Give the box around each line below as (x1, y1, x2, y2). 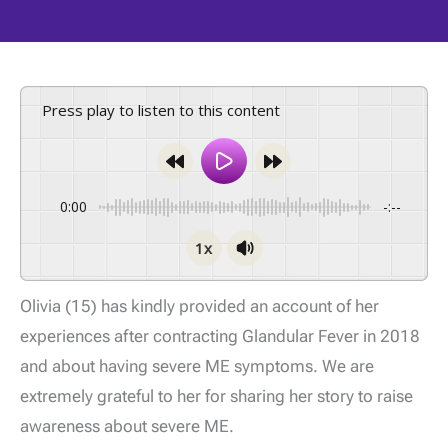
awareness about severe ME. (20, 416, 234, 437)
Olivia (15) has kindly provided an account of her (20, 296, 379, 317)
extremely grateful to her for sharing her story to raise (20, 386, 413, 407)
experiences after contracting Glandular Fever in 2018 (20, 326, 420, 347)
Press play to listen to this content (52, 100, 280, 121)
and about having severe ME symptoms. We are (20, 356, 374, 377)
